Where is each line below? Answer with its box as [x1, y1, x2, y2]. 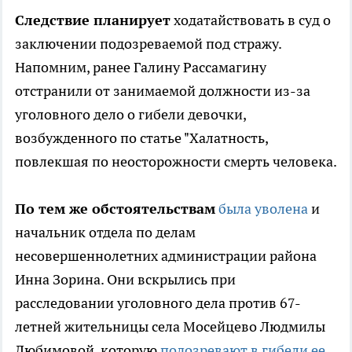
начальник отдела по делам [15, 223, 196, 242]
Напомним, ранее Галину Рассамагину [15, 58, 266, 77]
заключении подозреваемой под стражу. [15, 35, 281, 53]
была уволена [218, 200, 308, 218]
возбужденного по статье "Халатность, [15, 129, 268, 148]
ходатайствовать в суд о [170, 11, 331, 30]
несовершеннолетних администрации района [15, 247, 317, 266]
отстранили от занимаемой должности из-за [15, 82, 310, 101]
